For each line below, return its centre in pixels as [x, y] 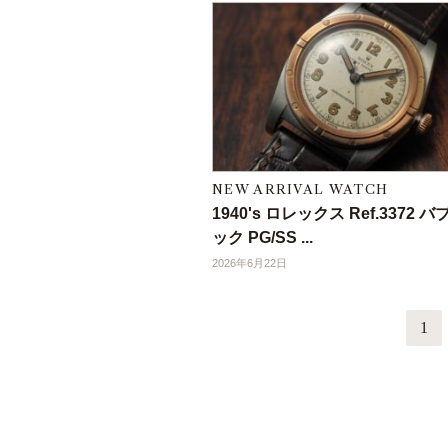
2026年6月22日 [249, 263]
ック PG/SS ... [262, 238]
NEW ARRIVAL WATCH [300, 189]
